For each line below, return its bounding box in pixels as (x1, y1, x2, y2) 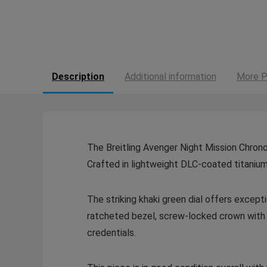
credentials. (86, 227, 136, 239)
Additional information (125, 71, 216, 82)
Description (52, 71, 104, 82)
